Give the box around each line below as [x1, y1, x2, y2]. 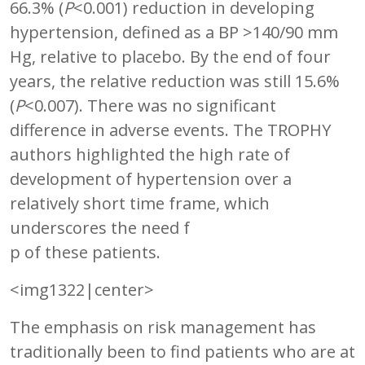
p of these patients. [10, 240, 161, 263]
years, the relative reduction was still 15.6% [10, 69, 340, 92]
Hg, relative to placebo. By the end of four [10, 45, 331, 68]
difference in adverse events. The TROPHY [10, 118, 331, 141]
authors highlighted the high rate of [10, 143, 290, 165]
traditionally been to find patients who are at [10, 340, 355, 363]
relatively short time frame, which [10, 191, 270, 214]
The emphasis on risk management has [10, 315, 316, 338]
